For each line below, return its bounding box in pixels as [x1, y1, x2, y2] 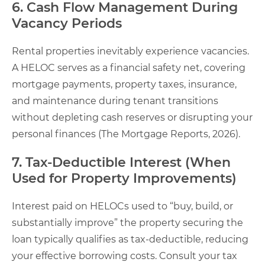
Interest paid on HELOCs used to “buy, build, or [12, 200, 233, 212]
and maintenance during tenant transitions [12, 95, 218, 106]
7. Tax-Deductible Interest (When [12, 154, 231, 170]
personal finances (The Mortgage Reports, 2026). [12, 128, 240, 140]
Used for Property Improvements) [12, 170, 237, 186]
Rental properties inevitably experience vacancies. [12, 45, 249, 57]
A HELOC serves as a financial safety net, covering [12, 62, 245, 73]
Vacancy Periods [12, 15, 122, 31]
